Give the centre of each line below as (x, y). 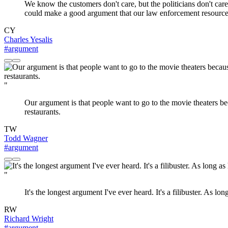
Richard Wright (29, 219)
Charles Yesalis (28, 40)
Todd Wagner (26, 138)
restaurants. (42, 112)
